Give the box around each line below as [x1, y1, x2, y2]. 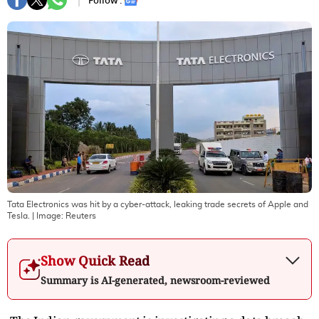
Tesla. [7, 211, 30, 220]
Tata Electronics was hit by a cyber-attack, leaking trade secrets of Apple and [7, 199, 308, 209]
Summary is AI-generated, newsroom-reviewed [41, 273, 270, 287]
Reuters [66, 211, 96, 220]
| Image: [30, 211, 66, 220]
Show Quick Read [41, 251, 150, 269]
